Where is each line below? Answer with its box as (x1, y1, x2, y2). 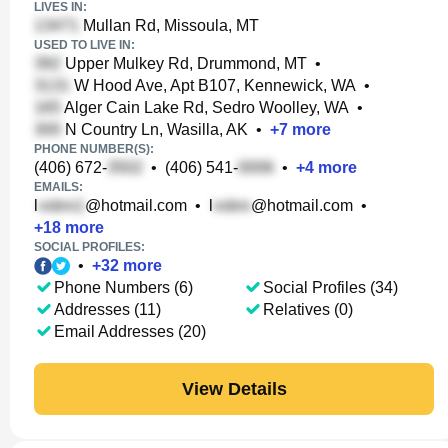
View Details (181, 378, 287, 399)
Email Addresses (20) (54, 323, 206, 340)
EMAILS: (34, 180, 83, 194)
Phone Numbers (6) (54, 279, 193, 296)
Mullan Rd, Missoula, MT (79, 17, 259, 34)
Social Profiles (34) (262, 279, 398, 296)
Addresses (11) (54, 301, 161, 318)
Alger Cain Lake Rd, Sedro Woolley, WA (61, 99, 349, 116)
